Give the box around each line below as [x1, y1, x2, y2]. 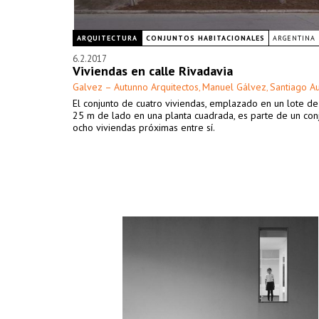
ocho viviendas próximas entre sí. [73, 121, 215, 134]
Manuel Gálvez [202, 80, 266, 93]
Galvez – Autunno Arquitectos [73, 80, 199, 93]
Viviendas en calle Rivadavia [73, 63, 233, 79]
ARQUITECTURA [77, 33, 137, 43]
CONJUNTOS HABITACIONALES [146, 33, 265, 43]
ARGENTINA [273, 33, 315, 43]
